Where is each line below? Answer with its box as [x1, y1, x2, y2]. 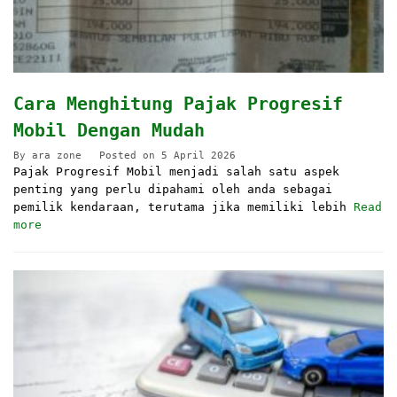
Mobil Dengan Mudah [13, 120, 205, 142]
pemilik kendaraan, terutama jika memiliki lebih [13, 200, 354, 214]
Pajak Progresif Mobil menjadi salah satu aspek [13, 165, 339, 179]
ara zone [32, 150, 82, 162]
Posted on [99, 150, 161, 162]
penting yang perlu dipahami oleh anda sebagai [13, 183, 332, 197]
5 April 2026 [161, 150, 236, 162]
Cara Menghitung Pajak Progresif [13, 93, 343, 115]
